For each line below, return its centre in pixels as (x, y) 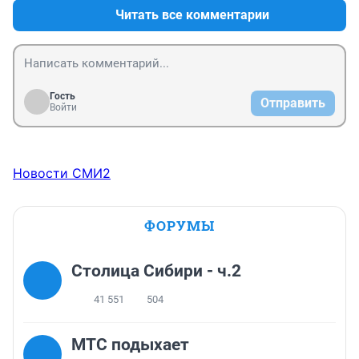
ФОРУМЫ (179, 226)
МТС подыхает (130, 345)
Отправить (293, 103)
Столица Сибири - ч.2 (156, 271)
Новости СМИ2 (62, 173)
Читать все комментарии (192, 15)
